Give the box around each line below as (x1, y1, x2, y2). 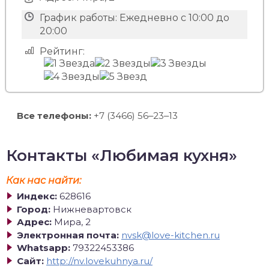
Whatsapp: (17, 242, 70, 253)
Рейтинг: (39, 46, 85, 57)
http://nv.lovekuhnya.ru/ (46, 255, 153, 267)
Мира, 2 (54, 216, 91, 228)
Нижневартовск (53, 203, 131, 215)
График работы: (39, 12, 117, 23)
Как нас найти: (6, 175, 81, 186)
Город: (17, 203, 50, 215)
